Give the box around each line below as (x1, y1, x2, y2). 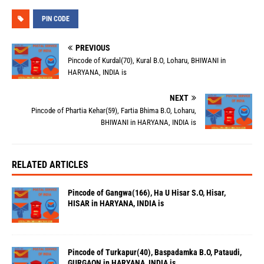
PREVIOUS (75, 43, 110, 52)
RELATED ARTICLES (12, 159, 88, 171)
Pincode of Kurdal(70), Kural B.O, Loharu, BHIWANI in (68, 56, 226, 65)
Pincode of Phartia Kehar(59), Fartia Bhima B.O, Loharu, (31, 106, 196, 115)
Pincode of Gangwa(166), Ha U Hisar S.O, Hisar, (68, 188, 226, 198)
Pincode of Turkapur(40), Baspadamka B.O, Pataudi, (68, 247, 242, 258)
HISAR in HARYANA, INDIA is (68, 199, 164, 209)
